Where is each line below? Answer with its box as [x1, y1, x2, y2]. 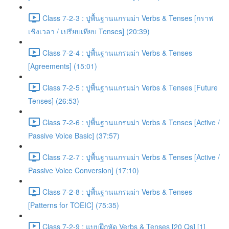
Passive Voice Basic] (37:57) [28, 130, 120, 141]
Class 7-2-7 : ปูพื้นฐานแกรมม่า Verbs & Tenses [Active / [42, 151, 220, 162]
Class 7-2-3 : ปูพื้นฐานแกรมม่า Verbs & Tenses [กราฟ [42, 12, 214, 23]
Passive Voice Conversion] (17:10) [28, 165, 139, 175]
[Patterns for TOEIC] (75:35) [28, 200, 119, 210]
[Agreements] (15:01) [28, 61, 97, 71]
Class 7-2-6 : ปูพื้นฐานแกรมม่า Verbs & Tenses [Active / [42, 117, 220, 127]
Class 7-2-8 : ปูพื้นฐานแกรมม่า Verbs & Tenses [42, 186, 192, 197]
